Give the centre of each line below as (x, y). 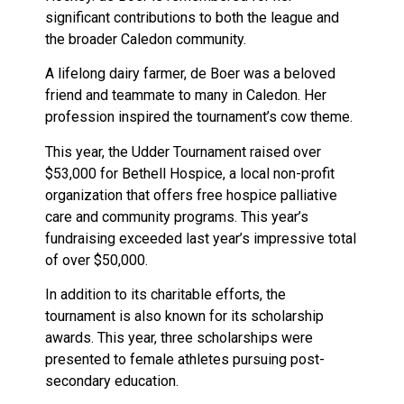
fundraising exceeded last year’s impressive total (201, 238)
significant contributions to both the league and (192, 17)
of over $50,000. (96, 260)
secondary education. (112, 381)
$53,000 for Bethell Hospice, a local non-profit (190, 173)
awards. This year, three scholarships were (179, 338)
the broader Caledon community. (146, 39)
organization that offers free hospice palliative (191, 195)
